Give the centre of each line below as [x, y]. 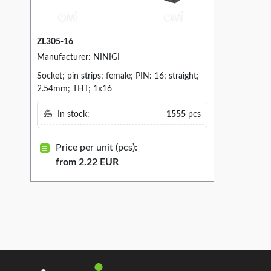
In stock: [72, 115]
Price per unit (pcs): [96, 147]
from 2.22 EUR [87, 162]
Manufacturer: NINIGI [78, 58]
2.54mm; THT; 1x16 [74, 89]
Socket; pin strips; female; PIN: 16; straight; [118, 77]
